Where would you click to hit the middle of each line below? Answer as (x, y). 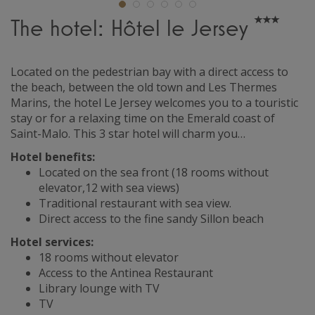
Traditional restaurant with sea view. (135, 203)
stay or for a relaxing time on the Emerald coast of (143, 118)
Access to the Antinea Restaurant (126, 272)
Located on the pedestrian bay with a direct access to (149, 71)
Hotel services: (52, 242)
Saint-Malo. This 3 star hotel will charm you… (128, 133)
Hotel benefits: (53, 156)
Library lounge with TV (99, 288)
